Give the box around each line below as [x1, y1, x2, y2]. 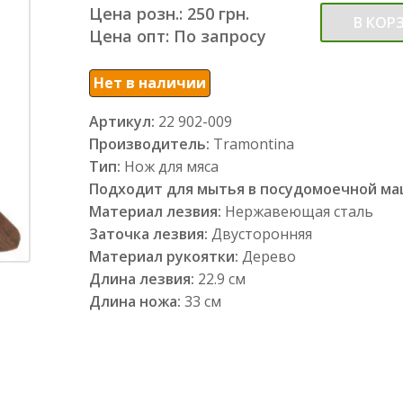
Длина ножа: [89, 291, 184, 311]
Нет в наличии [94, 73, 206, 93]
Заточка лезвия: [89, 224, 211, 244]
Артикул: [89, 112, 155, 131]
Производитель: [89, 134, 210, 154]
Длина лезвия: [89, 269, 198, 289]
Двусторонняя [211, 224, 312, 244]
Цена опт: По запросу [89, 25, 266, 47]
